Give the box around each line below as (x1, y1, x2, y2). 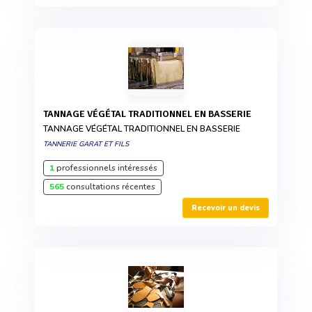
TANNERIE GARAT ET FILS (43, 139, 129, 149)
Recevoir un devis (192, 202, 260, 213)
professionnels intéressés (54, 162, 157, 173)
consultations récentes (64, 180, 155, 192)
